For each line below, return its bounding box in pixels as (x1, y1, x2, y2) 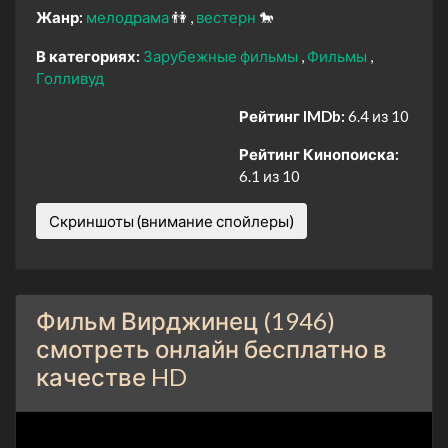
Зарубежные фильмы (143, 46, 301, 65)
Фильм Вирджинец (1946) (36, 305, 335, 335)
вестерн (196, 7, 259, 26)
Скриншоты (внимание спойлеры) (49, 211, 294, 230)
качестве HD (36, 361, 187, 391)
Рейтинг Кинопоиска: (239, 144, 399, 163)
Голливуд (36, 68, 104, 87)
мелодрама (86, 7, 172, 26)
